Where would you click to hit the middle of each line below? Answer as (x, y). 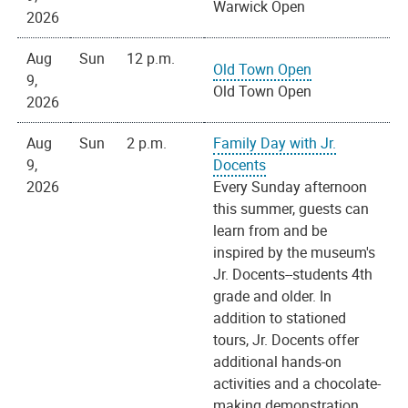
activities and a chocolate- (297, 384)
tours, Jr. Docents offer (286, 340)
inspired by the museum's (295, 253)
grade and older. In (273, 296)
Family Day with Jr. (275, 143)
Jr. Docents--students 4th (293, 275)
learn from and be (270, 231)
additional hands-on (278, 362)
